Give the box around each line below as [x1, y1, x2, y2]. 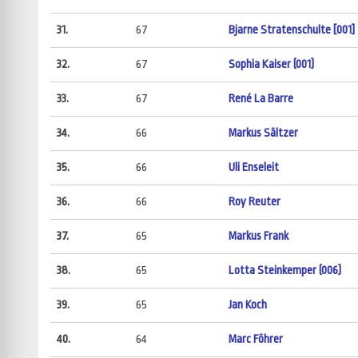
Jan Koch [228, 298, 267, 312]
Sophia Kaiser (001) [228, 58, 314, 72]
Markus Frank [228, 229, 288, 244]
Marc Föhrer [228, 332, 283, 347]
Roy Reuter [228, 195, 280, 209]
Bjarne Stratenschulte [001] [228, 23, 355, 38]
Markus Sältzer [228, 126, 298, 141]
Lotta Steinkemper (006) [228, 264, 341, 278]
